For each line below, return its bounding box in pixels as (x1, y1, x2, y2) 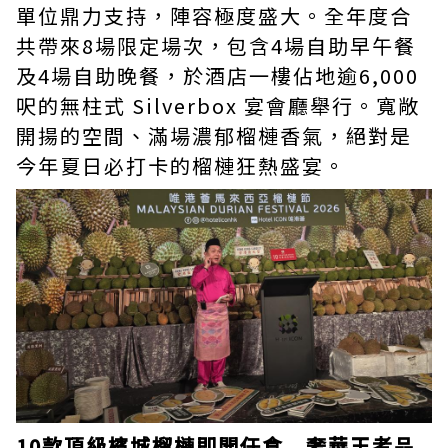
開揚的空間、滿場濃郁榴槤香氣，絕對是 (16, 121, 412, 150)
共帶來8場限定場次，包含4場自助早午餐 (16, 31, 416, 60)
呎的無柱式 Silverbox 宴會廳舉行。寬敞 (16, 91, 420, 120)
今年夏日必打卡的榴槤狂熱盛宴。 (16, 151, 346, 180)
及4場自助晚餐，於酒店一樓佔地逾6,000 (16, 61, 419, 90)
